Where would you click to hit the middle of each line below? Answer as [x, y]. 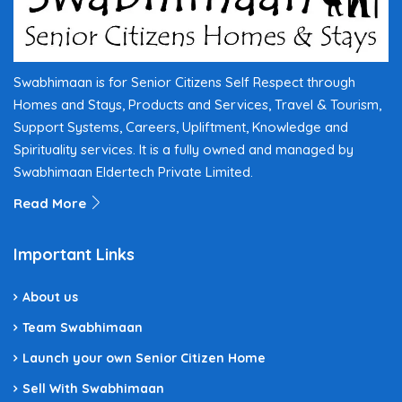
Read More [52, 204]
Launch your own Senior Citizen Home [144, 358]
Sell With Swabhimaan [93, 389]
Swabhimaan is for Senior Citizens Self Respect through [184, 83]
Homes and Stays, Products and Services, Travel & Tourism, [197, 105]
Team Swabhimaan [83, 328]
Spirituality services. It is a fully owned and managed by [184, 150]
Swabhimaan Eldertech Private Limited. [133, 172]
